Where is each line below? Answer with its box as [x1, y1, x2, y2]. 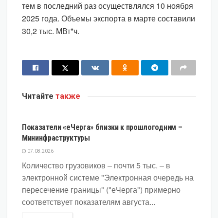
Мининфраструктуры [22, 133, 90, 143]
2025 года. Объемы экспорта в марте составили [22, 13, 195, 24]
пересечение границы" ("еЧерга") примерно [22, 183, 181, 195]
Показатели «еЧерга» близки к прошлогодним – [22, 122, 182, 132]
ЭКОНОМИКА [30, 103, 63, 109]
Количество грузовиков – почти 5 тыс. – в [22, 159, 170, 171]
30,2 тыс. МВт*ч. [22, 25, 79, 37]
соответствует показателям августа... [22, 196, 155, 207]
